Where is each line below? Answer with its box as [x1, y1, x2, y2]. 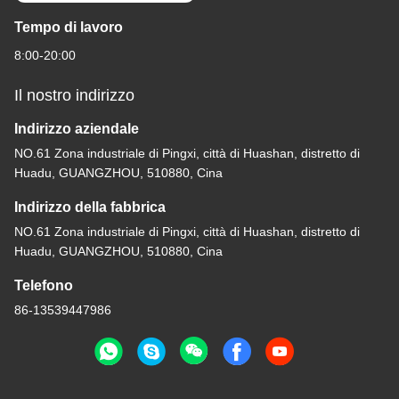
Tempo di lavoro [14, 20, 123, 36]
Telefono [14, 278, 73, 294]
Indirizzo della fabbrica [14, 199, 166, 216]
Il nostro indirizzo [14, 86, 134, 105]
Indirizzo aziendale [14, 121, 139, 137]
